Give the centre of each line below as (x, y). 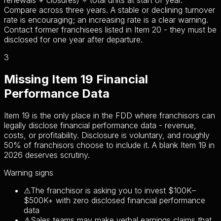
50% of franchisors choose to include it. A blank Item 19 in (109, 145)
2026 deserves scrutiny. (47, 155)
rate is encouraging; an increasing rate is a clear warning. (106, 20)
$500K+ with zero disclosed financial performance (114, 200)
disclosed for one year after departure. (73, 40)
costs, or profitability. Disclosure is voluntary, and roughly (107, 135)
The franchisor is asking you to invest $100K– (113, 190)
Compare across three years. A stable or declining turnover (110, 10)
